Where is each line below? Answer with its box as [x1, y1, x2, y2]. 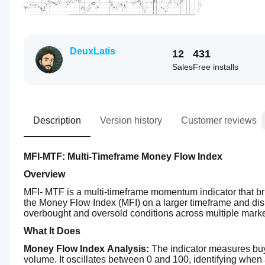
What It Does [24, 226, 80, 236]
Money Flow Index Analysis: [24, 244, 149, 254]
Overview [24, 169, 65, 179]
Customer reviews [181, 115, 257, 125]
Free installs [193, 62, 238, 72]
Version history [100, 115, 162, 125]
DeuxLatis [70, 46, 115, 56]
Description [33, 115, 81, 125]
